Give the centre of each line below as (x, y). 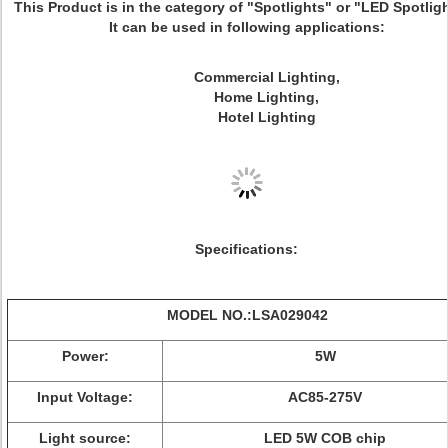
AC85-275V (325, 397)
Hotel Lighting (266, 117)
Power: (85, 356)
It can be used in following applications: (246, 27)
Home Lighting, (266, 97)
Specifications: (246, 249)
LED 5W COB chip (325, 438)
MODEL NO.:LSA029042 (247, 315)
